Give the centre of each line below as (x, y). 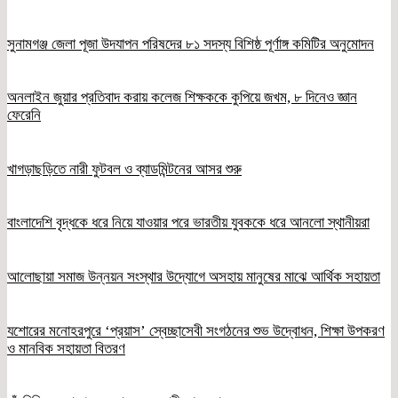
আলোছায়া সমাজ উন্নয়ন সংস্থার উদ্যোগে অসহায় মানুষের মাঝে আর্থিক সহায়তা (194, 277)
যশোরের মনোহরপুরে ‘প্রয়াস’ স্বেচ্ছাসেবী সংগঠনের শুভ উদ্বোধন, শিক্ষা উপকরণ (196, 330)
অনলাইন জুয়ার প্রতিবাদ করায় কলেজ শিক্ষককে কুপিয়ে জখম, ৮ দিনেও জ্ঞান (182, 98)
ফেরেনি (24, 115)
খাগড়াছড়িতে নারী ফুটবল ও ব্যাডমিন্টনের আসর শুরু (124, 169)
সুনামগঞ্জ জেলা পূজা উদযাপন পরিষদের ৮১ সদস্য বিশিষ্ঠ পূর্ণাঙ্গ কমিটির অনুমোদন (191, 44)
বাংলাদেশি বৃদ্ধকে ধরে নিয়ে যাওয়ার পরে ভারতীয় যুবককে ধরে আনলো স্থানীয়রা (188, 223)
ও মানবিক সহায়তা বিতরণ (66, 348)
